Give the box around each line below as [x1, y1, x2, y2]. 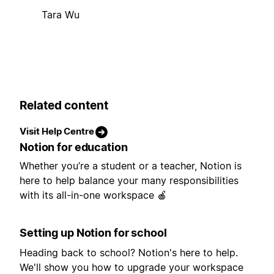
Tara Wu [42, 8, 80, 21]
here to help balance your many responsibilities [20, 174, 239, 187]
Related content [20, 98, 108, 113]
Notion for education [20, 141, 128, 154]
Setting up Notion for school [20, 226, 167, 240]
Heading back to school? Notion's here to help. [20, 246, 238, 259]
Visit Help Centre [20, 125, 94, 138]
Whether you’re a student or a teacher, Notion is [20, 160, 242, 172]
